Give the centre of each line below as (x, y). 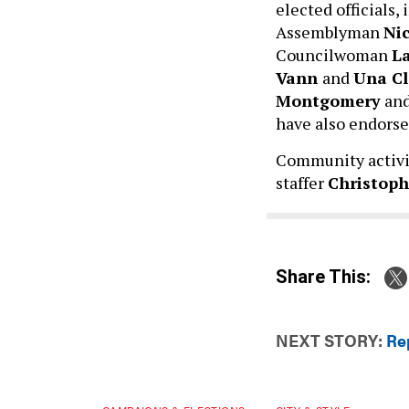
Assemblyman (330, 32)
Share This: (329, 276)
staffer (302, 183)
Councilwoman (334, 55)
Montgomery (328, 100)
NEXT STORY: (329, 341)
